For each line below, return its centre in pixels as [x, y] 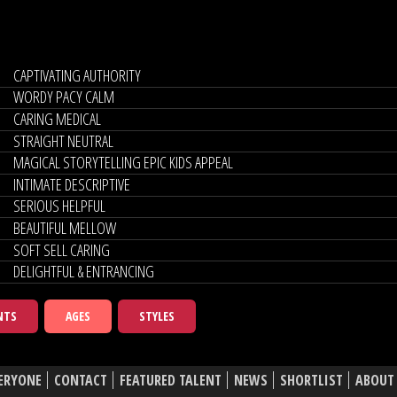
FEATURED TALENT [171, 381]
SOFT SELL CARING [61, 249]
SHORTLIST [311, 381]
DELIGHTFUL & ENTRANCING [83, 272]
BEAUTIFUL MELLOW [64, 227]
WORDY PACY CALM [63, 97]
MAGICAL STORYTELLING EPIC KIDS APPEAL [123, 163]
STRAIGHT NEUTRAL [63, 140]
